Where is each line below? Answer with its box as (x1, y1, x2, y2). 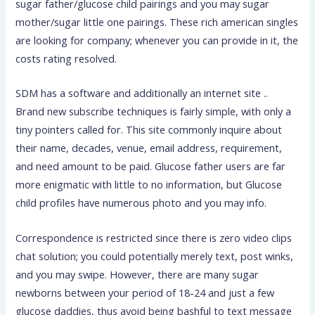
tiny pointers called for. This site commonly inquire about (15, 122, 283, 137)
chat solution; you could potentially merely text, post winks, (15, 248, 294, 263)
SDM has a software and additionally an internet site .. (15, 86, 269, 101)
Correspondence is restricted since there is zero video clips (15, 230, 292, 245)
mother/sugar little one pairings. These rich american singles (15, 14, 299, 29)
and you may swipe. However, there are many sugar (15, 266, 259, 281)
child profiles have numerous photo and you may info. (15, 195, 267, 210)
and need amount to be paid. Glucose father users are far (15, 159, 286, 174)
